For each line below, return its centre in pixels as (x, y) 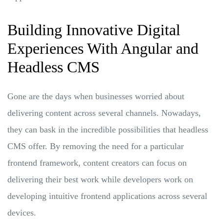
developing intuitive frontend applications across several (107, 196)
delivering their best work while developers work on (100, 179)
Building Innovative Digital (94, 30)
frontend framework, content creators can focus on (97, 163)
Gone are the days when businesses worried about (96, 96)
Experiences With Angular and (103, 48)
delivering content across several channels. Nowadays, (104, 113)
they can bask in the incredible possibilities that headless (108, 129)
